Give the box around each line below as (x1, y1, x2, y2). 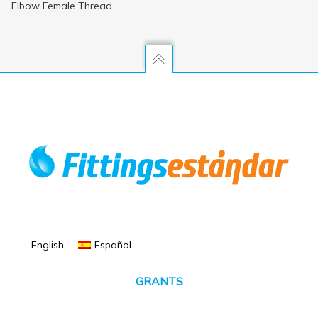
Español (94, 238, 132, 251)
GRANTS (135, 273, 183, 288)
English (31, 238, 64, 251)
